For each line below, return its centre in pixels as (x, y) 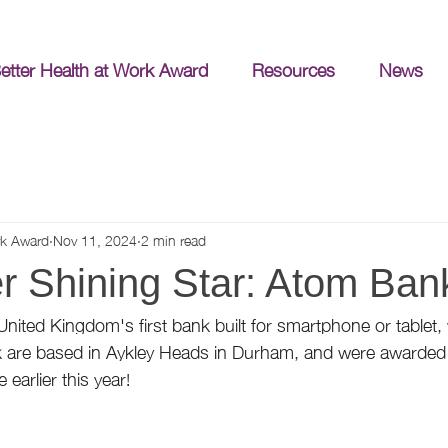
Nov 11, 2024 (95, 238)
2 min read (173, 238)
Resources (293, 69)
